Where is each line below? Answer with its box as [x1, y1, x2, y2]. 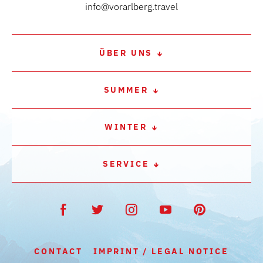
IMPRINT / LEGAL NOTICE [93, 246, 229, 257]
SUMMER [103, 85, 149, 95]
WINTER [104, 122, 147, 132]
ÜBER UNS [99, 48, 153, 58]
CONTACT [34, 246, 83, 257]
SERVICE [102, 159, 150, 169]
